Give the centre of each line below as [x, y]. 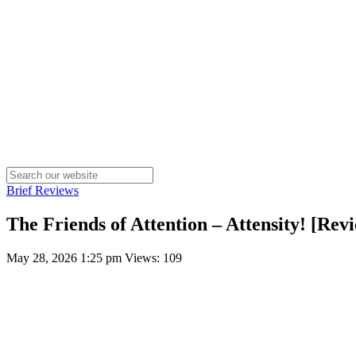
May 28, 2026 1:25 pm [66, 257]
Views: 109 [153, 257]
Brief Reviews [43, 190]
